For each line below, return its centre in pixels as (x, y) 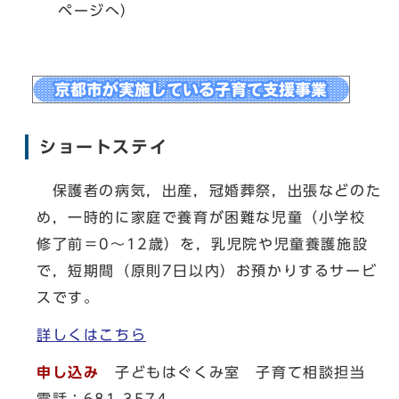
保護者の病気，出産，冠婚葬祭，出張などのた (209, 191)
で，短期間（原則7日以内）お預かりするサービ (207, 271)
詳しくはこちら (92, 335)
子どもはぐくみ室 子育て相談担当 (240, 372)
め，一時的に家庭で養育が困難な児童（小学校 (209, 217)
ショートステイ (104, 147)
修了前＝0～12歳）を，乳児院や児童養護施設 (203, 244)
